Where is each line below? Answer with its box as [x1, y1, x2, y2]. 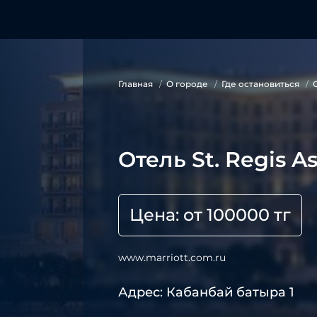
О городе [166, 79, 208, 89]
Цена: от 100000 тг [129, 204, 291, 225]
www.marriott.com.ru [118, 251, 226, 264]
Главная [118, 79, 153, 89]
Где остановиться [221, 79, 299, 89]
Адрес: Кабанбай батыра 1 [118, 284, 294, 300]
